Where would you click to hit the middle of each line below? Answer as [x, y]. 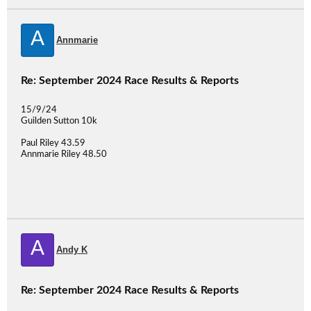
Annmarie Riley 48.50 [64, 154]
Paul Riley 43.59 [53, 143]
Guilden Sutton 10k [59, 121]
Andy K [72, 250]
